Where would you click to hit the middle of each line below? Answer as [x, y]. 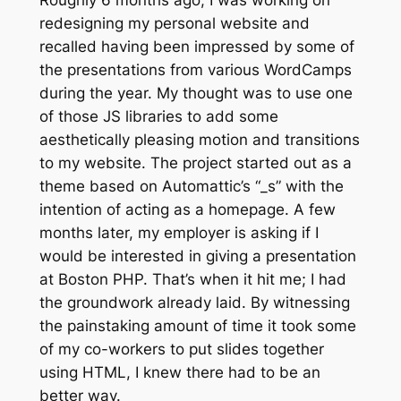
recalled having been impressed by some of [196, 46]
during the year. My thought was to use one [196, 93]
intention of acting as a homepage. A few [187, 209]
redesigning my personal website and [174, 23]
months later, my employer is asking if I [179, 232]
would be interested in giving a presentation [197, 256]
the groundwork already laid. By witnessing [194, 302]
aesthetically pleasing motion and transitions [199, 139]
